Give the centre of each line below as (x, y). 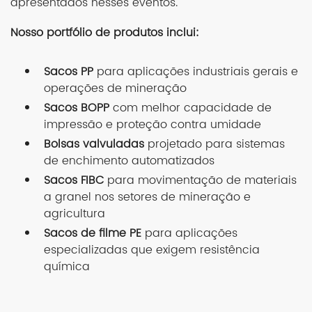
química (67, 267)
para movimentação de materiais (200, 181)
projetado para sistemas (214, 145)
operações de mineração (115, 89)
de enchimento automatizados (129, 161)
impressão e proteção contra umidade (153, 125)
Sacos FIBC (74, 181)
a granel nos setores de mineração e (147, 197)
